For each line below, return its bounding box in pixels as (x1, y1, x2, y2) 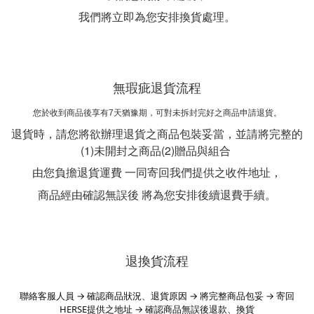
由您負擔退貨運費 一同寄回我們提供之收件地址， (32, 164, 282, 180)
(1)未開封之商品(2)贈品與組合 (81, 142, 233, 158)
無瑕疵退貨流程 (113, 81, 201, 95)
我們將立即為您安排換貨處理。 (78, 8, 235, 25)
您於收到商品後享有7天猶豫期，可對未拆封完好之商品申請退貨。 (32, 108, 282, 118)
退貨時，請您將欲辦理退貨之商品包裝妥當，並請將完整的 (11, 125, 303, 142)
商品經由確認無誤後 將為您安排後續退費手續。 (38, 186, 276, 203)
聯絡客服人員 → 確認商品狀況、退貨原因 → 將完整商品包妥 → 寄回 (20, 289, 294, 302)
